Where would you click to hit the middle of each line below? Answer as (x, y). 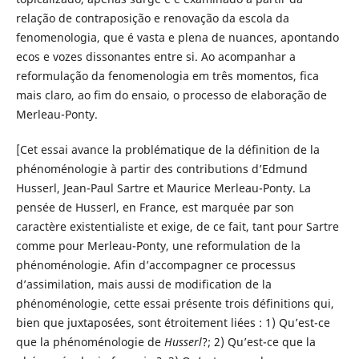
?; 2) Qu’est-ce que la (258, 342)
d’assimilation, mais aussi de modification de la (143, 284)
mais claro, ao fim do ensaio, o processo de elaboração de (171, 95)
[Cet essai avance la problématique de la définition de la (167, 150)
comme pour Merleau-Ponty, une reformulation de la (158, 246)
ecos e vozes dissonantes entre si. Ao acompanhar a (155, 57)
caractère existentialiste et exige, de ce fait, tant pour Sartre (177, 227)
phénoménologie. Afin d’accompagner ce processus (155, 265)
